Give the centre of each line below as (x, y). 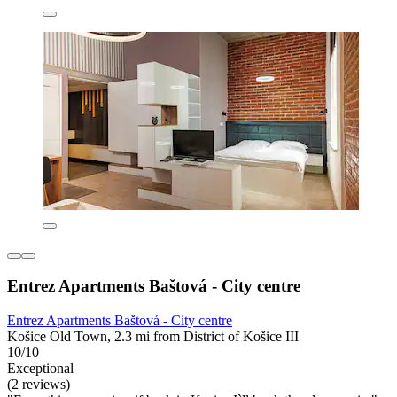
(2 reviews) (39, 384)
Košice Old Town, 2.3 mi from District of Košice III (153, 336)
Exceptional (40, 368)
